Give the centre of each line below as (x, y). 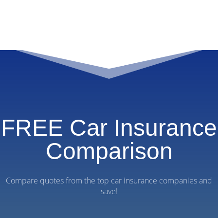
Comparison (109, 151)
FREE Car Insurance (109, 127)
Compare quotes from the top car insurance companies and (109, 180)
